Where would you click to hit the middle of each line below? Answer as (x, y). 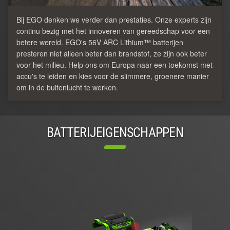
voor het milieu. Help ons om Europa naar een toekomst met (114, 64)
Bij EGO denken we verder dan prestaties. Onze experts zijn (114, 19)
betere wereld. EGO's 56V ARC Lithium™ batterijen (100, 42)
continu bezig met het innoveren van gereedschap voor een (113, 31)
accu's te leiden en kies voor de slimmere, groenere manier (113, 76)
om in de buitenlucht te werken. (67, 87)
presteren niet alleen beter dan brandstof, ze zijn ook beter (112, 53)
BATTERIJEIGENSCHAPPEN (115, 132)
